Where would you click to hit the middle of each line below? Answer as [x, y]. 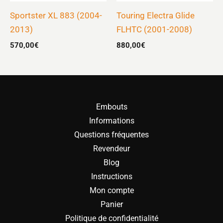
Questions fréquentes [111, 134]
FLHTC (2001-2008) [154, 30]
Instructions [111, 176]
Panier [111, 204]
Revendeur [111, 148]
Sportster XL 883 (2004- [56, 16]
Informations [111, 120]
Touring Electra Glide [156, 16]
